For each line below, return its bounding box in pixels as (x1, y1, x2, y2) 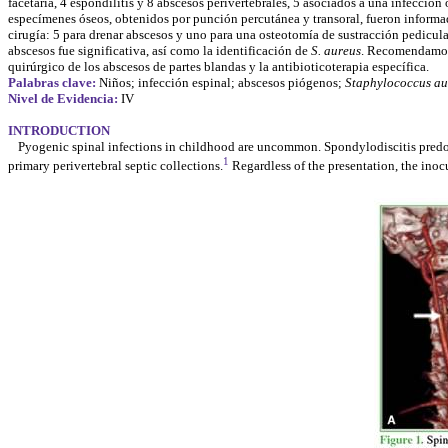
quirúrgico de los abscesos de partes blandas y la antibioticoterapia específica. (8, 58, 429, 74)
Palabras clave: (8, 74, 96, 90)
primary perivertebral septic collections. (8, 158, 223, 174)
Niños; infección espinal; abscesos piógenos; (96, 74, 345, 90)
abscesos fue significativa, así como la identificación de (8, 42, 311, 58)
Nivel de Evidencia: (8, 90, 118, 106)
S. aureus (311, 42, 361, 58)
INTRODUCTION (8, 122, 110, 138)
